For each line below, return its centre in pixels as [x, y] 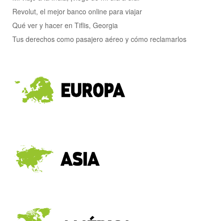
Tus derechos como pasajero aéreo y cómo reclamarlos [99, 39]
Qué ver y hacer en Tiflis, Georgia [65, 25]
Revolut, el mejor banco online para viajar [77, 12]
